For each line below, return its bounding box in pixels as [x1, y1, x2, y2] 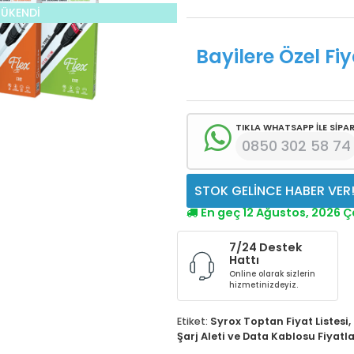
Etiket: [176, 314, 210, 329]
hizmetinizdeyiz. [229, 280, 299, 291]
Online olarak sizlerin [229, 269, 316, 280]
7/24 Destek [229, 239, 303, 256]
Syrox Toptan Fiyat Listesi [209, 314, 348, 329]
